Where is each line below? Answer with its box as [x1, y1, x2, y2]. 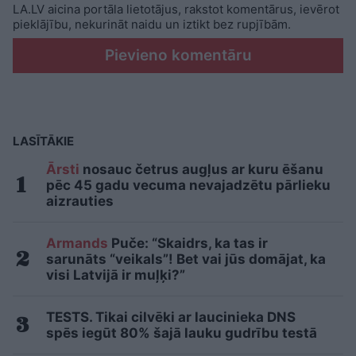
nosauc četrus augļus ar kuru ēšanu [79, 161, 323, 178]
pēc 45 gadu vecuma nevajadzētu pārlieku [46, 177, 331, 194]
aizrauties [46, 193, 114, 210]
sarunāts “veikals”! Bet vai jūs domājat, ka [46, 251, 326, 268]
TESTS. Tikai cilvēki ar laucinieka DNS [46, 309, 296, 326]
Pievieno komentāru [104, 46, 252, 65]
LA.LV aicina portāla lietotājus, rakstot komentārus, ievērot [13, 2, 339, 17]
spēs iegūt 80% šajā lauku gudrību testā [46, 325, 317, 342]
